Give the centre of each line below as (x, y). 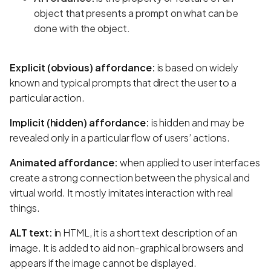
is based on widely (197, 67)
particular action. (47, 97)
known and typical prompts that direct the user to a (123, 82)
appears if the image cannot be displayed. (103, 263)
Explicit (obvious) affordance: (83, 67)
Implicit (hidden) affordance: (80, 122)
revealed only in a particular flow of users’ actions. (120, 137)
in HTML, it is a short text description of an (145, 232)
